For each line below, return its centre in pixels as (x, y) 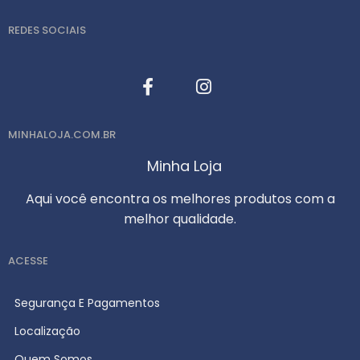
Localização (47, 331)
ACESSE (28, 260)
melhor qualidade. (180, 219)
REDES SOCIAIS (47, 30)
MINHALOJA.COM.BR (62, 135)
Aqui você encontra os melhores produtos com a (180, 198)
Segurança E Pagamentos (87, 303)
